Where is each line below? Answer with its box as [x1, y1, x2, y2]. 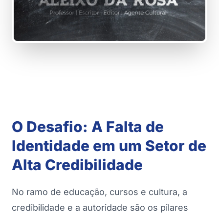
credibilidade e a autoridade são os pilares [12, 202, 188, 213]
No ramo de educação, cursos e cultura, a [12, 187, 187, 197]
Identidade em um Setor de [12, 137, 206, 155]
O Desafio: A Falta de [12, 118, 164, 136]
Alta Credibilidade [12, 156, 143, 174]
